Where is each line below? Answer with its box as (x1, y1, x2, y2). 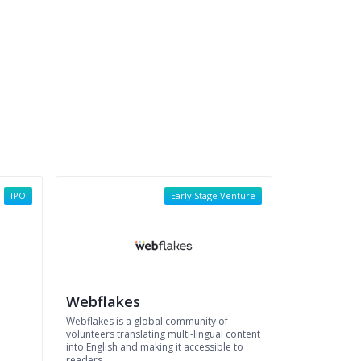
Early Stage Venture (171, 189, 255, 201)
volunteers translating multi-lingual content (66, 327, 260, 341)
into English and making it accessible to (66, 340, 243, 354)
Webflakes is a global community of (66, 314, 228, 328)
